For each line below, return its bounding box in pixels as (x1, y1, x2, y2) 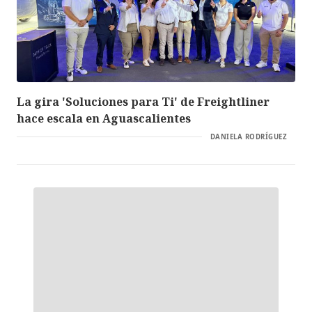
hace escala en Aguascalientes (17, 110, 191, 126)
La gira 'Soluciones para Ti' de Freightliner (17, 93, 270, 109)
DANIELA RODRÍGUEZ (210, 132, 287, 141)
